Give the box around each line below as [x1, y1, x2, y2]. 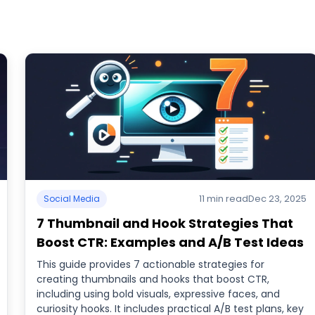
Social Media [43, 193, 100, 205]
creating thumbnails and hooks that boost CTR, [36, 272, 269, 286]
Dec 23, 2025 [248, 192, 307, 205]
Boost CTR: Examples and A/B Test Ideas [36, 233, 304, 251]
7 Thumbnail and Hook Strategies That [36, 214, 293, 232]
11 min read [199, 192, 249, 205]
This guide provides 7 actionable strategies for [36, 257, 264, 271]
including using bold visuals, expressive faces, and [36, 287, 280, 301]
